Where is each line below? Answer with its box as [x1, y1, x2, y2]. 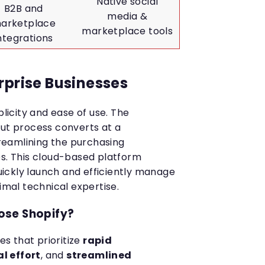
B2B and [4, 2, 43, 16]
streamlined [66, 248, 132, 263]
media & [107, 9, 148, 23]
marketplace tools [82, 24, 173, 38]
